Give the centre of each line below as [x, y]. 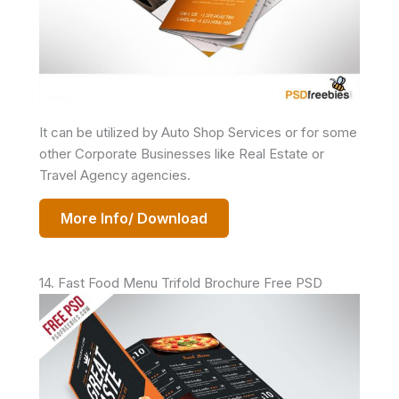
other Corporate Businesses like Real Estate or [182, 154]
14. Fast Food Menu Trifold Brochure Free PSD [181, 283]
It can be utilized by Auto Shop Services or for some [198, 133]
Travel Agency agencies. [115, 175]
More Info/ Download [134, 219]
